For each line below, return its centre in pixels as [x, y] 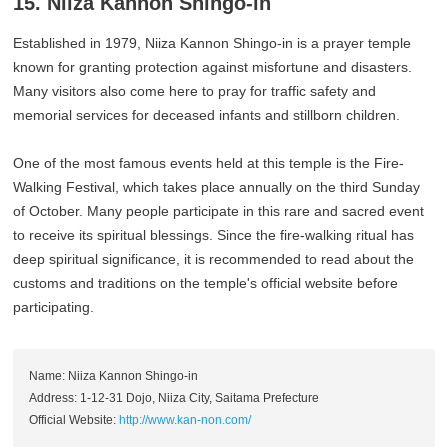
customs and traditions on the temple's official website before [206, 283]
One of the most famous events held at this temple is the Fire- [209, 163]
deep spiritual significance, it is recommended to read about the [214, 259]
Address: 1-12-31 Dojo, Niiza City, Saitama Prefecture [174, 398]
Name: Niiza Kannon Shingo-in [114, 376]
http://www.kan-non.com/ [185, 420]
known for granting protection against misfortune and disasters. [213, 67]
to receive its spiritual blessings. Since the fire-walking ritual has [214, 235]
